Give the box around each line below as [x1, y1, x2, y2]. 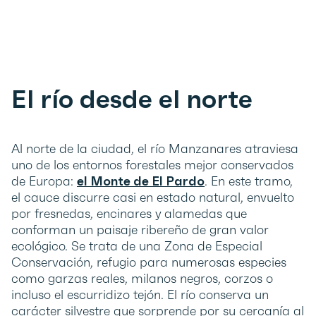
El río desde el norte [11, 83, 253, 116]
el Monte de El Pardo [77, 173, 205, 190]
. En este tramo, [205, 173, 293, 190]
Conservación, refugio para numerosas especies [11, 254, 286, 271]
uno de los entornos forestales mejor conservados [11, 157, 293, 174]
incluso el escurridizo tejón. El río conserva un [11, 286, 269, 303]
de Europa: [11, 173, 77, 190]
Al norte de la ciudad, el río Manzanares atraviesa [11, 140, 298, 157]
